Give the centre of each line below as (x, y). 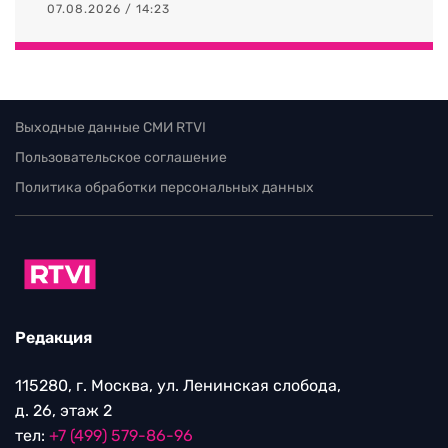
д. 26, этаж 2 (63, 411)
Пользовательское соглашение (121, 157)
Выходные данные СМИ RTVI (110, 127)
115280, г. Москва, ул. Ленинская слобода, (178, 386)
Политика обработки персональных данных (164, 187)
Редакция (53, 338)
